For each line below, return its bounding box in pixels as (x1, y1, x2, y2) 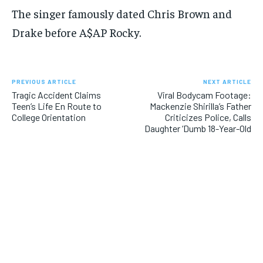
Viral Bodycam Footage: (157, 89, 251, 101)
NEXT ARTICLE (203, 78, 251, 86)
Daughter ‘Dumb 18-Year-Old (144, 123, 251, 134)
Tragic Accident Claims (12, 89, 101, 101)
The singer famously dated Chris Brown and (12, 6, 232, 21)
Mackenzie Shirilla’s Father (149, 100, 251, 112)
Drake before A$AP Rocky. (12, 25, 141, 40)
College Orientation (12, 112, 86, 123)
